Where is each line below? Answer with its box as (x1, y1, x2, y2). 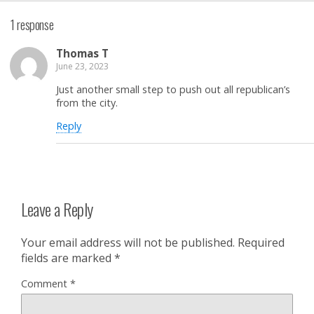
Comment (21, 277, 70, 291)
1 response (11, 14, 54, 34)
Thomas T (56, 46, 109, 61)
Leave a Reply (21, 196, 93, 221)
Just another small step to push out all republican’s (56, 82, 290, 96)
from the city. (56, 95, 118, 109)
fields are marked (21, 250, 114, 266)
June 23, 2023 (56, 60, 109, 73)
